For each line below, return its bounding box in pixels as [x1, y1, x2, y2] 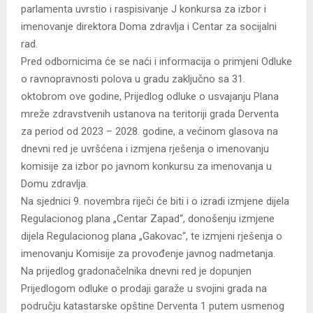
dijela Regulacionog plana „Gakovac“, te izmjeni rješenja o [21, 230, 282, 243]
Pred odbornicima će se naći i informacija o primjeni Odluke [21, 55, 292, 68]
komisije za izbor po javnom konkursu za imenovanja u [21, 160, 272, 173]
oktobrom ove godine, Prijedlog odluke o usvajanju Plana [21, 90, 279, 103]
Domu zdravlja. [21, 177, 88, 191]
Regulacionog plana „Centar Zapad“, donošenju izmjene [21, 212, 275, 226]
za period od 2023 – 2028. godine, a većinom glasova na [21, 125, 278, 138]
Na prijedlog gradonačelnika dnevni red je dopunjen [21, 265, 252, 278]
